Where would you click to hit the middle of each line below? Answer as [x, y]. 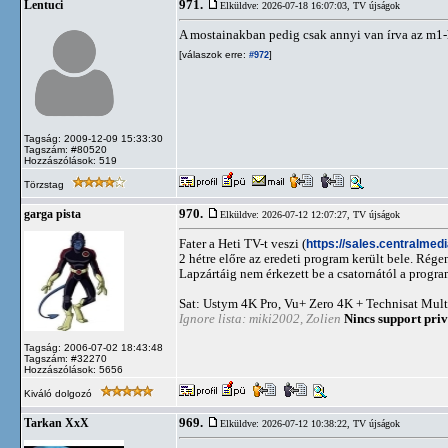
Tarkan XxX [56, 423]
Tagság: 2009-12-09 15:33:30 [93, 138]
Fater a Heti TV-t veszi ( [242, 243]
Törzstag [45, 184]
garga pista [52, 214]
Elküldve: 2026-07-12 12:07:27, [286, 214]
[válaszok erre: [212, 54]
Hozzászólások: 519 [70, 160]
